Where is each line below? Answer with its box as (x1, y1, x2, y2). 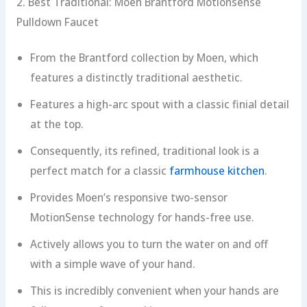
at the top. (29, 116, 84, 132)
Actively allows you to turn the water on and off (29, 236, 268, 252)
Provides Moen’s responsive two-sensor (29, 190, 228, 206)
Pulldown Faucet (16, 14, 99, 29)
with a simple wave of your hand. (29, 256, 195, 272)
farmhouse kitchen (169, 163, 265, 179)
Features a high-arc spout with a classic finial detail (29, 97, 289, 112)
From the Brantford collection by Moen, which (29, 50, 258, 66)
